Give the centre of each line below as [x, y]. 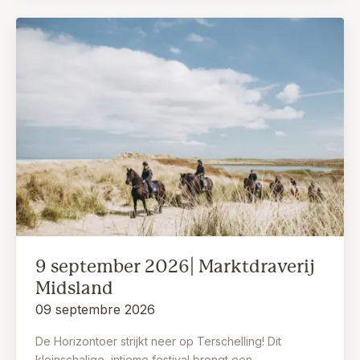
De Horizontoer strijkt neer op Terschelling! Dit [158, 342]
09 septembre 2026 [95, 310]
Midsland [74, 288]
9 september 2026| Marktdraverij [175, 267]
